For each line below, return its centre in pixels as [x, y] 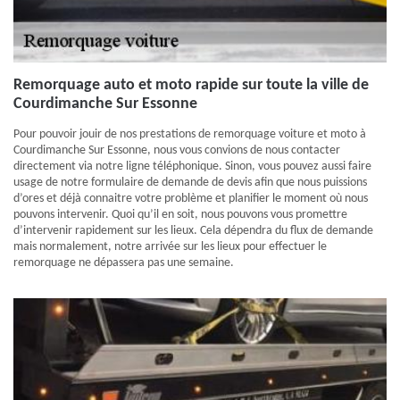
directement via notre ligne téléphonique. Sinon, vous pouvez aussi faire [192, 167]
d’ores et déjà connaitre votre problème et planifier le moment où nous [191, 199]
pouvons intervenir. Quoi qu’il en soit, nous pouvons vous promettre [180, 215]
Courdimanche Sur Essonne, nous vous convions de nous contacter [177, 150]
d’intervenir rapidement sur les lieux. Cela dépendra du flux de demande [193, 231]
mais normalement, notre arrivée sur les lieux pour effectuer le [170, 247]
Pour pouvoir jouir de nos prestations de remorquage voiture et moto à [190, 134]
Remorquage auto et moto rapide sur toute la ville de [191, 85]
